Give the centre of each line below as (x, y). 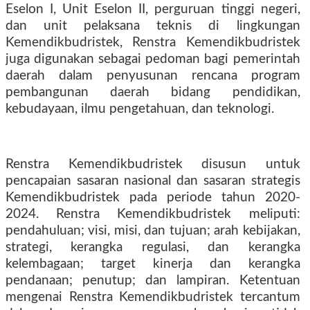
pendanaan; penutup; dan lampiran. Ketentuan (153, 281)
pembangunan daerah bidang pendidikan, (153, 92)
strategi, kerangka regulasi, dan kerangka (153, 247)
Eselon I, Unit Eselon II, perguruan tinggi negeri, (153, 9)
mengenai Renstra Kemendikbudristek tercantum (153, 297)
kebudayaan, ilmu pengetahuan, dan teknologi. (140, 109)
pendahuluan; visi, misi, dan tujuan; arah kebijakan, (153, 231)
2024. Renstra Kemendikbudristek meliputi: (153, 214)
